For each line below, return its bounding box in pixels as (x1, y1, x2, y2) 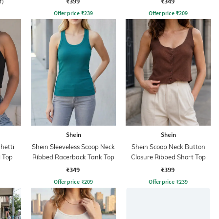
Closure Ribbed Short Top (131, 153, 206, 161)
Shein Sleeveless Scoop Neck (32, 142, 115, 151)
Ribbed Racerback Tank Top (32, 153, 114, 161)
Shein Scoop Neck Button (131, 142, 205, 151)
